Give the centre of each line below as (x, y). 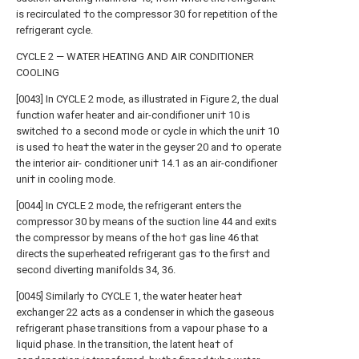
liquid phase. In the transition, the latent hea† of (125, 344)
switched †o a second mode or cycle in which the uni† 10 (147, 131)
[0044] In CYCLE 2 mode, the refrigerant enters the (129, 206)
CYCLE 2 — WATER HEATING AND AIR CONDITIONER (135, 56)
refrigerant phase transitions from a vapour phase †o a (142, 328)
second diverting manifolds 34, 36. (96, 270)
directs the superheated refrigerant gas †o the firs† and (143, 254)
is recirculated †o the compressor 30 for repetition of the (147, 14)
